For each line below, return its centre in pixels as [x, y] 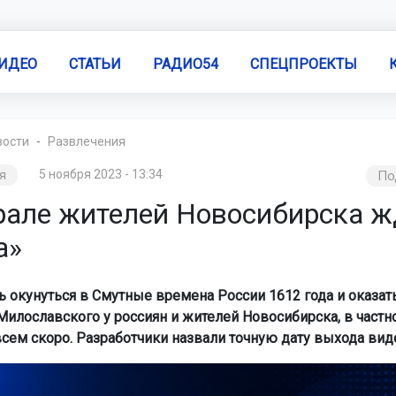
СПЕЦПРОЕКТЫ [303, 64]
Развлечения [86, 141]
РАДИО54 [185, 64]
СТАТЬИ [95, 64]
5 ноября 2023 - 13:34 [100, 174]
